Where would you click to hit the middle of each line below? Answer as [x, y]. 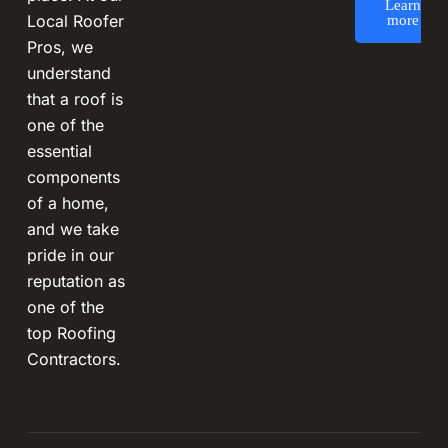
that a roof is [74, 99]
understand [68, 73]
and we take [72, 229]
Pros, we [59, 47]
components [73, 177]
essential [59, 151]
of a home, [67, 203]
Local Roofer [75, 21]
